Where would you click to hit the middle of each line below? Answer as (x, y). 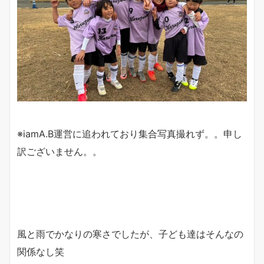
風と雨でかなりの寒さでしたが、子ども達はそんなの (130, 234)
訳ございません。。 (60, 151)
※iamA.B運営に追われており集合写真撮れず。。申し (130, 133)
